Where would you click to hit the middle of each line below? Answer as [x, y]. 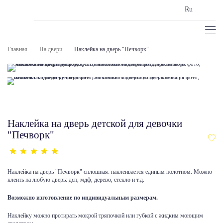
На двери [51, 50]
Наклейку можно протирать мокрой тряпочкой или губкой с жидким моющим [105, 216]
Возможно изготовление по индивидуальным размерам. [83, 198]
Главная [17, 50]
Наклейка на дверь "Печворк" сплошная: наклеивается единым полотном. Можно [110, 172]
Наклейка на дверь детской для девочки [95, 124]
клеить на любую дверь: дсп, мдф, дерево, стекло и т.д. [76, 180]
